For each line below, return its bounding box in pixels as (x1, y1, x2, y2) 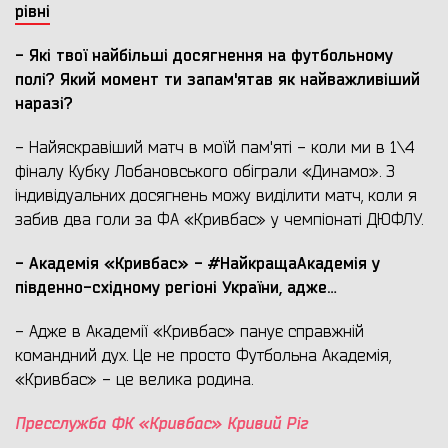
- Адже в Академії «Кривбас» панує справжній (15, 322, 364, 343)
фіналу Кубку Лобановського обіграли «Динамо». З (15, 162, 395, 183)
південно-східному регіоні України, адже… (15, 277, 337, 299)
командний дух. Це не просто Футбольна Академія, (15, 346, 391, 367)
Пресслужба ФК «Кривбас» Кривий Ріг (15, 413, 308, 435)
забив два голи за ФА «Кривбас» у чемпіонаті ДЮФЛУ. (15, 210, 423, 231)
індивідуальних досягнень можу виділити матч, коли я (15, 186, 417, 207)
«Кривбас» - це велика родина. (15, 370, 253, 391)
